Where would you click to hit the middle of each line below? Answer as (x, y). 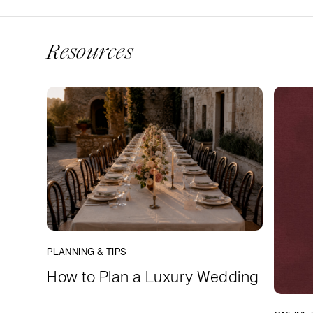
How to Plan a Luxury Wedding (153, 277)
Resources (90, 52)
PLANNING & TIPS (87, 252)
